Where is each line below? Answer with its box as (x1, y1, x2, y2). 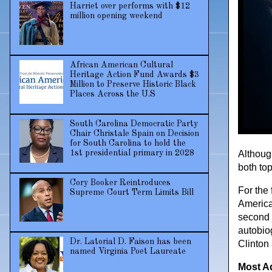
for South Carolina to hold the (69, 139, 186, 148)
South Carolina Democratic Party (69, 120, 198, 129)
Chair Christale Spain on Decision (69, 129, 199, 138)
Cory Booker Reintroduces (69, 178, 171, 188)
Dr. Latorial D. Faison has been (69, 237, 191, 246)
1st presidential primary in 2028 (69, 149, 194, 158)
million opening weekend (69, 12, 163, 21)
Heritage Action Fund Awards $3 (69, 70, 199, 80)
